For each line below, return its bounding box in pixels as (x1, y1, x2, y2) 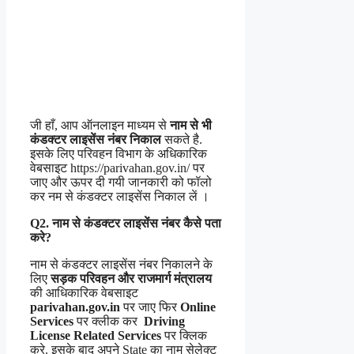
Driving (144, 314, 185, 328)
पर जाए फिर (120, 299, 180, 314)
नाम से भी (170, 118, 212, 132)
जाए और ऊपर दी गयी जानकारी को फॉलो (30, 175, 212, 189)
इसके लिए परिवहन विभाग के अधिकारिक (30, 146, 207, 160)
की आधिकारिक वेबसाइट (30, 285, 138, 299)
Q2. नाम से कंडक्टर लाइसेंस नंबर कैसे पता (30, 216, 221, 230)
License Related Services (30, 328, 161, 342)
